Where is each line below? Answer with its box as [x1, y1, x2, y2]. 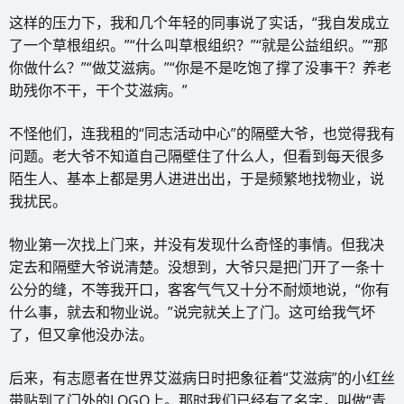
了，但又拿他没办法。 [9, 324, 153, 344]
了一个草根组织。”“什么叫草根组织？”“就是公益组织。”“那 [9, 34, 388, 55]
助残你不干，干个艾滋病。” [9, 79, 188, 100]
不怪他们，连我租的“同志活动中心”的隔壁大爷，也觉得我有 [9, 123, 395, 143]
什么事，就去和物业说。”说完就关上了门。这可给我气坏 [9, 301, 375, 322]
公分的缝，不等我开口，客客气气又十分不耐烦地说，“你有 [9, 279, 390, 299]
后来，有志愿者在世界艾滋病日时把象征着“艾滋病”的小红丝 [9, 367, 395, 388]
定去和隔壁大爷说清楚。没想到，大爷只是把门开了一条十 [9, 256, 384, 277]
